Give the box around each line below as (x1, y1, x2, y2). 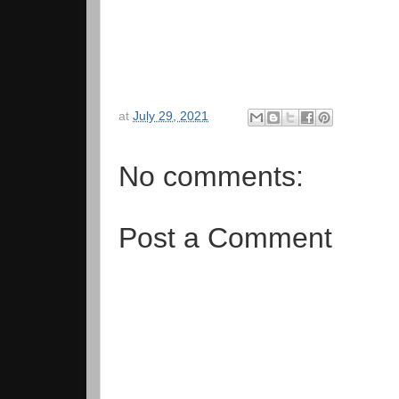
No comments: (118, 159, 304, 192)
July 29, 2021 (133, 110, 208, 124)
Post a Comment (118, 221, 332, 254)
